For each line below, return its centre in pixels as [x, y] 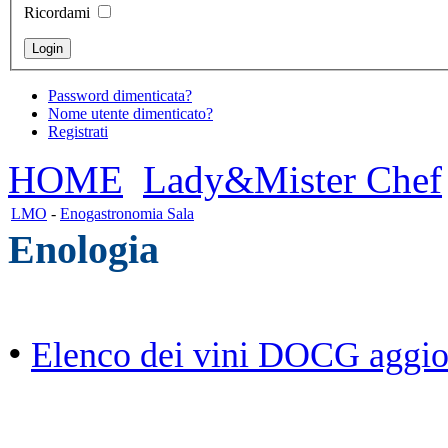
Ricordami [57, 13]
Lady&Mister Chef [292, 180]
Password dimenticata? [120, 96]
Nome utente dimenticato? [130, 114]
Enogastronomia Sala [127, 214]
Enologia [83, 250]
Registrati [78, 132]
